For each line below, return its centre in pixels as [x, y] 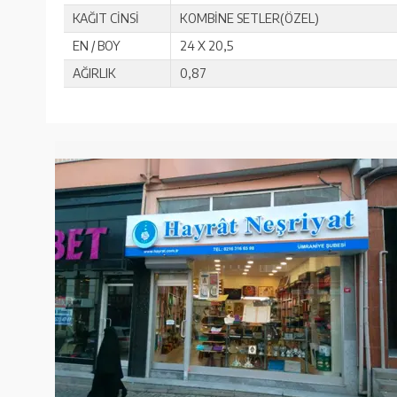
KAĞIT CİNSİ [106, 18]
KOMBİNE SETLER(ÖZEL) [249, 18]
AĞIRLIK [94, 73]
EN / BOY [97, 45]
